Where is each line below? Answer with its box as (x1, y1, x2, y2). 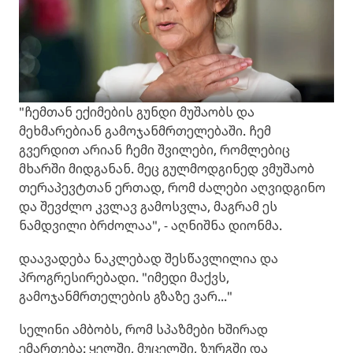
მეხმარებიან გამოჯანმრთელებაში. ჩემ (19, 122, 271, 140)
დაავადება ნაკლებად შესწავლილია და (19, 250, 278, 268)
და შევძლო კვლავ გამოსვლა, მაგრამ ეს (19, 198, 277, 216)
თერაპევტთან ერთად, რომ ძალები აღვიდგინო (19, 179, 325, 197)
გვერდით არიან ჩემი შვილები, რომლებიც (19, 141, 290, 159)
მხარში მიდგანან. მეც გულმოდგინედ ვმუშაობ (19, 160, 314, 178)
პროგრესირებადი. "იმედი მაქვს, (19, 269, 229, 287)
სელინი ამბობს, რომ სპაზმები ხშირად (19, 321, 268, 339)
